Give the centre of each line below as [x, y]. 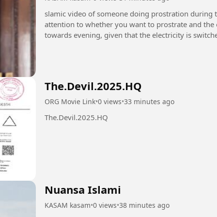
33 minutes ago [149, 102]
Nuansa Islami [83, 189]
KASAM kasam [68, 205]
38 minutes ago [144, 205]
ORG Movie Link [70, 102]
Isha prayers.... [69, 46]
